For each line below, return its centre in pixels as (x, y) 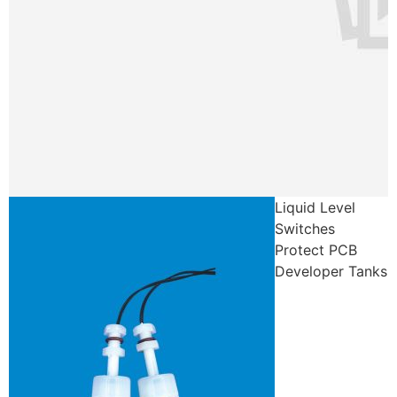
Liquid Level (315, 208)
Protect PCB (316, 250)
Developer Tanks (331, 272)
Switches (305, 229)
